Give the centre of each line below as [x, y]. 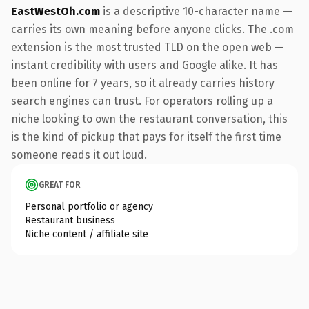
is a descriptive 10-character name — [196, 11]
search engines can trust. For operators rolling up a [142, 101]
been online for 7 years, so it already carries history [143, 83]
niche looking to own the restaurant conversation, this [149, 119]
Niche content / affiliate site [87, 234]
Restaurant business [70, 220]
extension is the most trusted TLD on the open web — [148, 47]
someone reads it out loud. [79, 154]
